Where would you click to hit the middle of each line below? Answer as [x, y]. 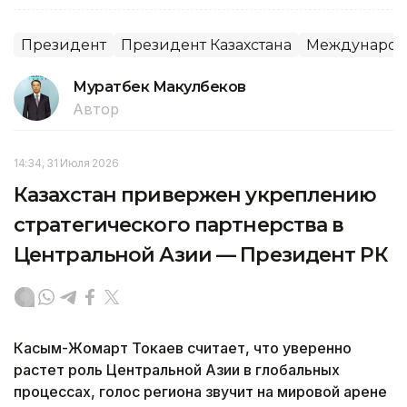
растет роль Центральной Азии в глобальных [177, 369]
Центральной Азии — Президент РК [201, 254]
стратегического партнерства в [179, 224]
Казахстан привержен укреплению [195, 194]
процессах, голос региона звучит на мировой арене [200, 391]
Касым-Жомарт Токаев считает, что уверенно [183, 347]
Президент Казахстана [206, 45]
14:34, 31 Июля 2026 [66, 163]
